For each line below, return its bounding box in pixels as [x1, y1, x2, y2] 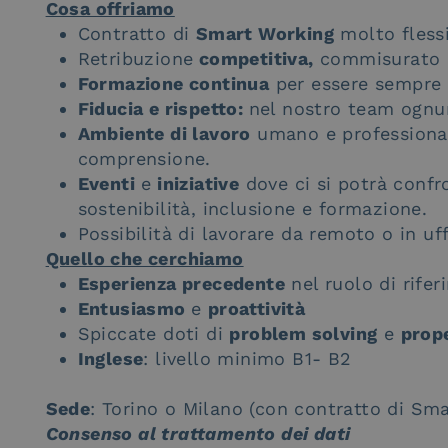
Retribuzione [77, 48, 194, 69]
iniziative [151, 173, 240, 194]
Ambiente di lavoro [77, 123, 251, 144]
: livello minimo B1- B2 [143, 348, 352, 369]
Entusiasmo [77, 298, 191, 319]
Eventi [77, 173, 135, 194]
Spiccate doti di [77, 323, 230, 344]
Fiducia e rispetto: [77, 98, 249, 119]
